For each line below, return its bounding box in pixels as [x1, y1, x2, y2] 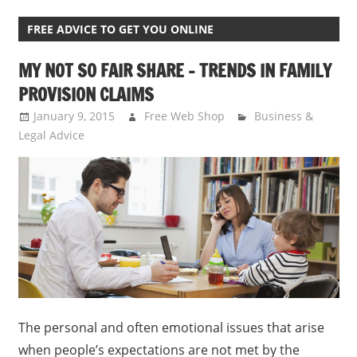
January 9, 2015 [33, 108, 115, 124]
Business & [254, 108, 314, 124]
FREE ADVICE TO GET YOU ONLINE [26, 22, 214, 37]
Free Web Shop [143, 108, 225, 124]
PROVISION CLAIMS [18, 82, 154, 108]
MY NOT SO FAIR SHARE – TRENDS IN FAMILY [18, 58, 331, 84]
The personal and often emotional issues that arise [18, 319, 324, 337]
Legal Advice [18, 127, 84, 143]
